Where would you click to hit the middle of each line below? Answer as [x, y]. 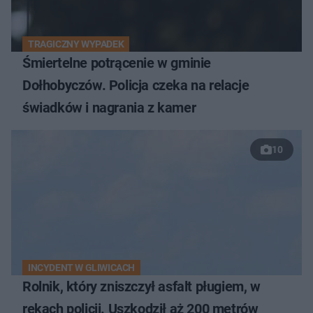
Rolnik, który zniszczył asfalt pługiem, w [141, 287]
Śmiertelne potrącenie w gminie [117, 63]
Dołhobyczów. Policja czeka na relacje [136, 86]
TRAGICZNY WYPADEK [76, 44]
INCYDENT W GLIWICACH [81, 268]
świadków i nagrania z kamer [109, 108]
